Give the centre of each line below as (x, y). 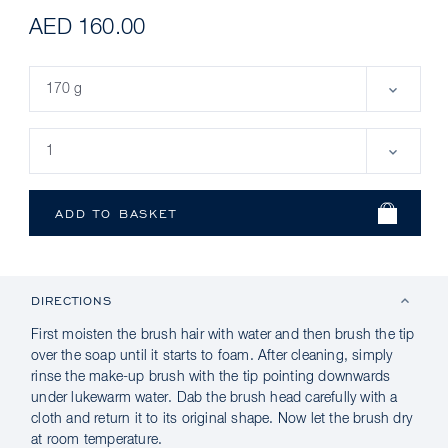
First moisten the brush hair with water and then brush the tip (223, 335)
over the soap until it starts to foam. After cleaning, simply (212, 356)
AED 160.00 (87, 28)
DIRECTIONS (72, 300)
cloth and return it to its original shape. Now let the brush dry (221, 419)
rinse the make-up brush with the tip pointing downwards (211, 377)
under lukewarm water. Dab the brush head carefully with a (214, 398)
